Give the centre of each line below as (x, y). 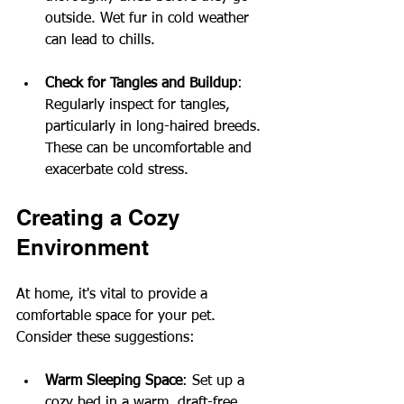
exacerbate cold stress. (117, 170)
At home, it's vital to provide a (114, 294)
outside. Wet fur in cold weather (149, 18)
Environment (83, 247)
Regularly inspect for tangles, (140, 105)
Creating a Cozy (101, 217)
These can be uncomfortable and (151, 148)
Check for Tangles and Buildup (141, 83)
